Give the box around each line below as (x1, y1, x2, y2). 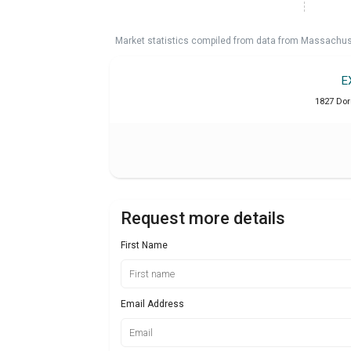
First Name (121, 240, 168, 251)
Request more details (121, 208, 285, 229)
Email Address (121, 298, 184, 309)
